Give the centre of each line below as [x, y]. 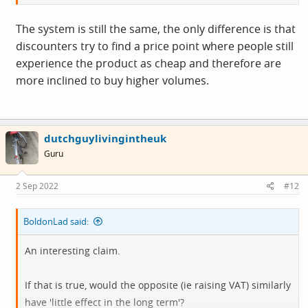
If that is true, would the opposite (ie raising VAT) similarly [158, 285]
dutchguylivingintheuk [105, 138]
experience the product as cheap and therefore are [148, 63]
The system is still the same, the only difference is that [156, 29]
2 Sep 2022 [37, 186]
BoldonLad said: [56, 221]
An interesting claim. [73, 251]
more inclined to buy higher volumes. [112, 80]
